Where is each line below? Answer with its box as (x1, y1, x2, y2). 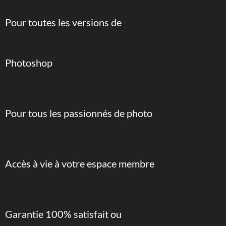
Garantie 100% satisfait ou (5, 208, 122, 220)
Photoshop (5, 56, 52, 69)
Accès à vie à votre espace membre (5, 157, 154, 169)
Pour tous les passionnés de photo (5, 107, 152, 119)
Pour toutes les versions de (5, 16, 122, 28)
